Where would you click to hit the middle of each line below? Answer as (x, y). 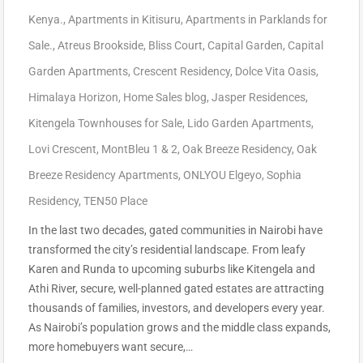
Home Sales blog (165, 97)
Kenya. (46, 19)
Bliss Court (175, 45)
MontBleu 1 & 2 (139, 149)
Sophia (284, 175)
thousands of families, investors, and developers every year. (177, 308)
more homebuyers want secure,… (111, 347)
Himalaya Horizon (73, 97)
